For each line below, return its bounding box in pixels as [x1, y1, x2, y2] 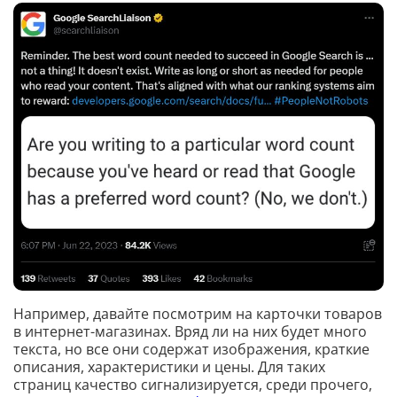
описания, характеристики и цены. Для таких [13, 357, 325, 378]
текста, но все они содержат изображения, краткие [13, 339, 370, 360]
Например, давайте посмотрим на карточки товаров [13, 304, 382, 324]
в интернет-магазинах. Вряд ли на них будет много [13, 322, 367, 342]
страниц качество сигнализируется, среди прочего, [13, 375, 372, 395]
